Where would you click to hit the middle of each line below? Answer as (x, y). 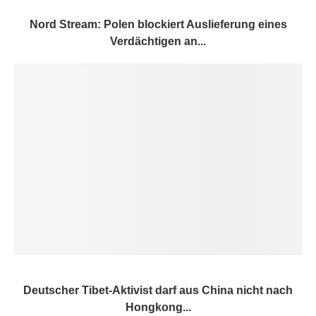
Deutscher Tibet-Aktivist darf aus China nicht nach (158, 290)
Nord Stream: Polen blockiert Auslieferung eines (158, 24)
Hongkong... (158, 307)
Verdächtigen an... (158, 41)
